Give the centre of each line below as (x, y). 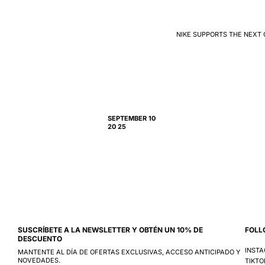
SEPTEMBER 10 (132, 118)
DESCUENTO (40, 238)
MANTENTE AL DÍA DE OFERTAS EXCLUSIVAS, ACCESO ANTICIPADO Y (129, 252)
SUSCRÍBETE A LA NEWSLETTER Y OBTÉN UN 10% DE (110, 230)
